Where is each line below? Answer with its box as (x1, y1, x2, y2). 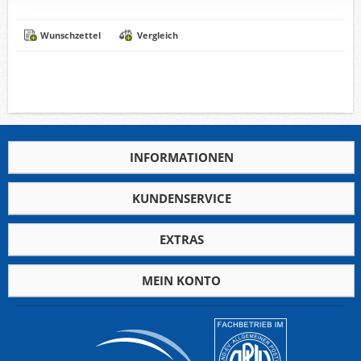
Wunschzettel (40, 28, 101, 41)
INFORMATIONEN (129, 148, 234, 165)
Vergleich (137, 28, 178, 41)
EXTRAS (159, 230, 204, 247)
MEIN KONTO (142, 272, 221, 288)
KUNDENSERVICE (131, 189, 231, 206)
